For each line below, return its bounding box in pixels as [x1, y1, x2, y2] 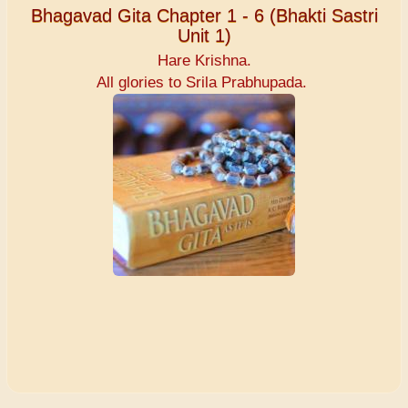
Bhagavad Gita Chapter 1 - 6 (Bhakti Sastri [30, 5, 378, 26]
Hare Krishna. [157, 52, 251, 70]
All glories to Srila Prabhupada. [97, 74, 311, 92]
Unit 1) [177, 25, 231, 46]
